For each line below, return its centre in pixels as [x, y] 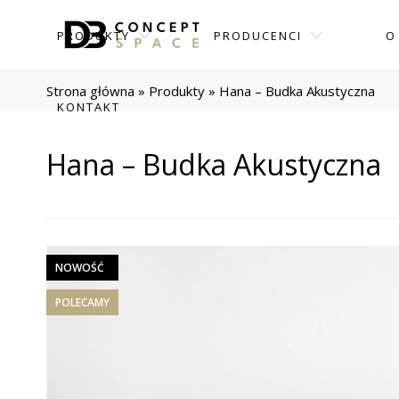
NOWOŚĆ [80, 268]
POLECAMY [82, 302]
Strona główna [90, 91]
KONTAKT [89, 107]
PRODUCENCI [258, 36]
